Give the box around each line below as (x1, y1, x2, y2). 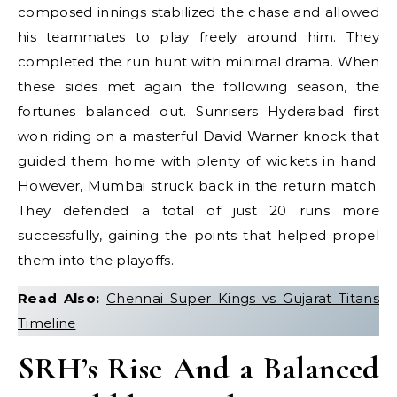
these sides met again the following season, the (18, 78, 379, 95)
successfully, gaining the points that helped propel (18, 227, 379, 244)
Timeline (18, 315, 76, 331)
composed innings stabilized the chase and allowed (18, 4, 379, 20)
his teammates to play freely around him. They (18, 28, 379, 45)
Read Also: (18, 290, 100, 307)
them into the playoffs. (18, 252, 174, 269)
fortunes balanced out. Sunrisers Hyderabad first (18, 103, 379, 120)
